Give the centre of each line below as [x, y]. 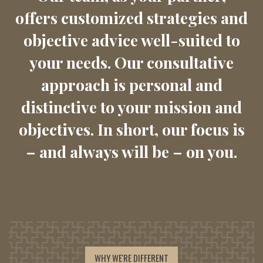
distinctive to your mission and [131, 107]
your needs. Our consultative [131, 63]
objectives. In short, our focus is [131, 129]
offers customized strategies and [131, 18]
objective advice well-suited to [131, 40]
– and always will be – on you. [131, 152]
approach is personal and [131, 85]
